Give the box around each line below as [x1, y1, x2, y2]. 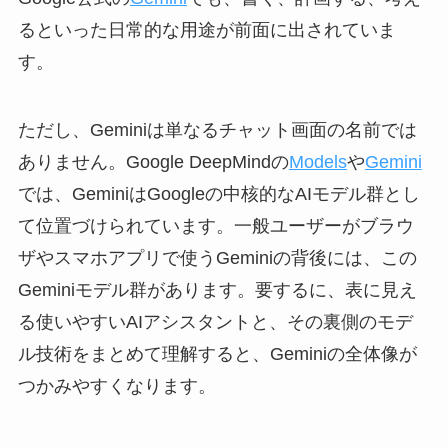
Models [288, 151, 347, 172]
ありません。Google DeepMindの [17, 151, 289, 172]
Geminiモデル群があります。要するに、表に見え [17, 279, 417, 300]
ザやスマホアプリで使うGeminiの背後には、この [17, 247, 417, 268]
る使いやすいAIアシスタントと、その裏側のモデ [17, 311, 413, 332]
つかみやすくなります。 [17, 375, 216, 396]
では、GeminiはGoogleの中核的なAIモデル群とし [17, 183, 420, 204]
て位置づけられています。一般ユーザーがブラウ [17, 215, 414, 236]
